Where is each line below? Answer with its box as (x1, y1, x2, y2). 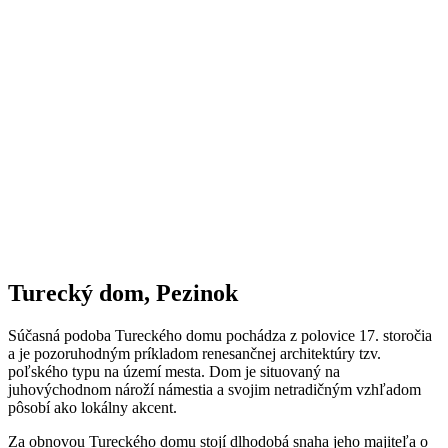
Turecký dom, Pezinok (8, 280, 238, 307)
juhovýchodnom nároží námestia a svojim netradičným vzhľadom (8, 380, 421, 398)
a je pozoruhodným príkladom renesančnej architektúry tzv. (8, 344, 381, 362)
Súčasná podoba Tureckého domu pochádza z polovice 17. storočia (8, 326, 432, 344)
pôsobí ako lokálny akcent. (8, 398, 177, 416)
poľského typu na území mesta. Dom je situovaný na (8, 362, 340, 380)
